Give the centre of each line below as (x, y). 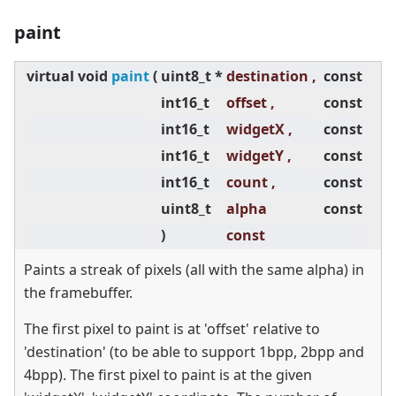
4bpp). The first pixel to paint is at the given (168, 375)
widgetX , (259, 129)
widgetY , (259, 156)
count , (251, 183)
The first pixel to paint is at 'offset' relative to (172, 329)
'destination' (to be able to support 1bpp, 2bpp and (194, 352)
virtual (50, 76)
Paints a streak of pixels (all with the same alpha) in (194, 270)
